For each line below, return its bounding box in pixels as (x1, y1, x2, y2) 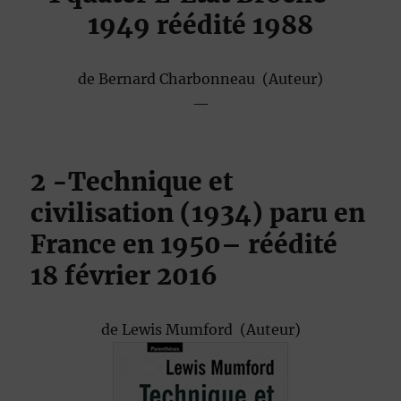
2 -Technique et (30, 166, 234, 199)
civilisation (30, 197, 175, 230)
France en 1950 (30, 228, 222, 261)
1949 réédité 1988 (88, 9, 313, 42)
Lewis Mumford (121, 320, 240, 339)
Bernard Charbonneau (98, 70, 262, 89)
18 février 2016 (30, 260, 218, 293)
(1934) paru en (174, 197, 366, 230)
